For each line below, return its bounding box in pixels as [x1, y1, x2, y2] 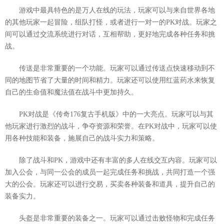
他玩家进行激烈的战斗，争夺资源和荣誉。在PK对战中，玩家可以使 [5, 122, 217, 130]
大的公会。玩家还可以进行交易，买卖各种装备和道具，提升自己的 [5, 180, 215, 188]
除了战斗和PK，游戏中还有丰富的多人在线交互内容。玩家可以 [19, 156, 217, 164]
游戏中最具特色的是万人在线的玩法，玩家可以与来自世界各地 [19, 6, 215, 14]
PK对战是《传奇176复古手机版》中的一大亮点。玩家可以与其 [19, 110, 213, 118]
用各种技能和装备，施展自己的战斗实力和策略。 [5, 134, 159, 142]
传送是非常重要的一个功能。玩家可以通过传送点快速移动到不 [19, 64, 215, 72]
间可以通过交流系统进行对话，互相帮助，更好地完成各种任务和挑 [5, 30, 215, 38]
